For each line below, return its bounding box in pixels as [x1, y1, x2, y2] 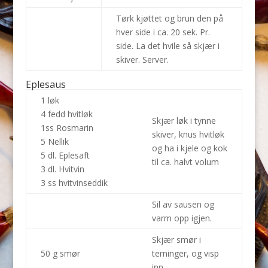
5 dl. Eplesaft [40, 149, 90, 161]
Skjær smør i [151, 233, 201, 245]
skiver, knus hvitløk [151, 128, 224, 140]
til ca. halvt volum [151, 156, 219, 167]
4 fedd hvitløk [40, 108, 93, 120]
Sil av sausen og [151, 198, 214, 210]
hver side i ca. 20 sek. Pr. [115, 26, 210, 38]
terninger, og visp [151, 247, 219, 259]
